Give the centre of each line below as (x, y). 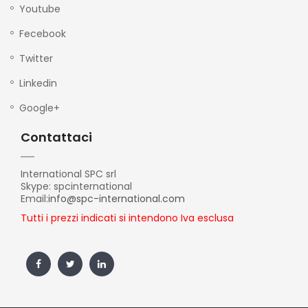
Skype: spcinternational (76, 186)
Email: (34, 198)
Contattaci (56, 137)
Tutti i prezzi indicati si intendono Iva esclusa (127, 218)
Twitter (36, 58)
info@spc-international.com (117, 198)
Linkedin (38, 83)
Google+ (40, 108)
